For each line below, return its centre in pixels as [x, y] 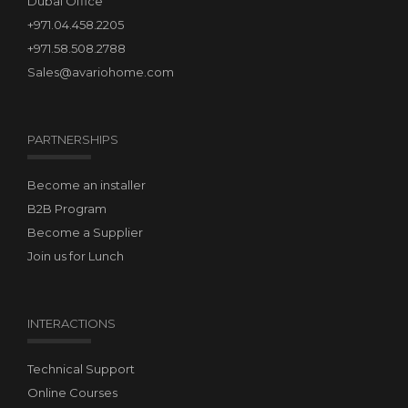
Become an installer [87, 185]
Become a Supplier [85, 233]
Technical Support [81, 369]
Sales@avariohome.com [101, 72]
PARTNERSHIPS [73, 140]
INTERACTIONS [71, 324]
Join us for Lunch [76, 256]
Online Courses [72, 393]
